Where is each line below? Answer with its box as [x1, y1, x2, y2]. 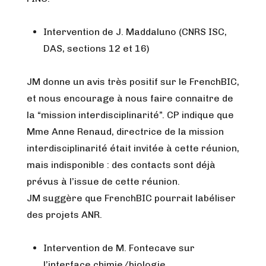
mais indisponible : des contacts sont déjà [27, 159, 216, 170]
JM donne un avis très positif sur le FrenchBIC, [27, 76, 239, 87]
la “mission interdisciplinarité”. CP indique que [27, 109, 234, 121]
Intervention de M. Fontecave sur [43, 242, 195, 254]
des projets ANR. [27, 209, 102, 220]
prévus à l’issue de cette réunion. [27, 176, 180, 187]
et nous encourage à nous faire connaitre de [27, 93, 233, 104]
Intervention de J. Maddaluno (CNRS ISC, [43, 26, 227, 37]
